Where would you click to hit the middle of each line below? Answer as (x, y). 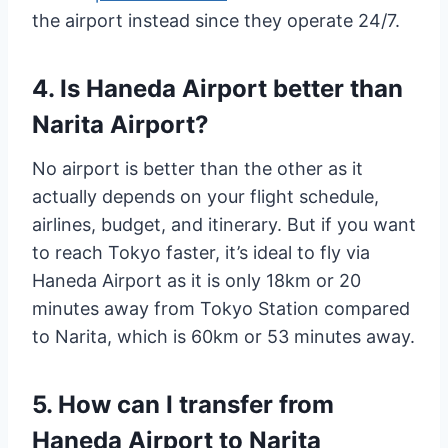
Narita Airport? (120, 125)
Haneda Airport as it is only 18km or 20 (196, 281)
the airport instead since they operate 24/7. (216, 21)
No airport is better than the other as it (197, 169)
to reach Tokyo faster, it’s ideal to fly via (201, 253)
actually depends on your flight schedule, (205, 197)
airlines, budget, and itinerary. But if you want (224, 225)
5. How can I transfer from (183, 405)
